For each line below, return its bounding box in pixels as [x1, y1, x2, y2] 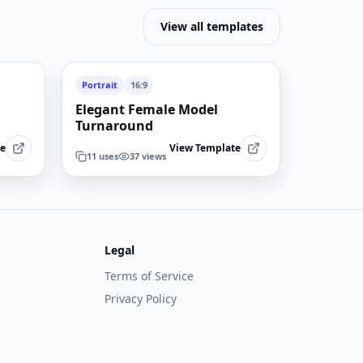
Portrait [82, 79, 117, 91]
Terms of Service [105, 268, 194, 284]
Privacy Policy [105, 291, 177, 306]
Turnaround [75, 117, 153, 135]
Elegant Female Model [75, 100, 218, 118]
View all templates [160, 19, 263, 34]
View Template [169, 141, 241, 155]
